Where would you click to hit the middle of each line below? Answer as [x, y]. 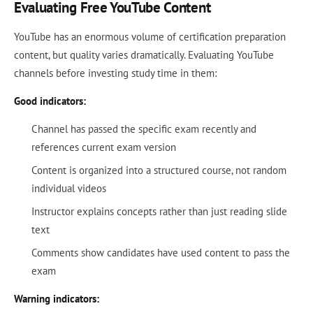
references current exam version [103, 147]
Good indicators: [50, 101]
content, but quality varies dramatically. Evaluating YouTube [144, 54]
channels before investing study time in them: [115, 73]
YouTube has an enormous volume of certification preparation [150, 36]
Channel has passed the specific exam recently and [144, 129]
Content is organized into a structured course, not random [159, 170]
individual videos [68, 188]
